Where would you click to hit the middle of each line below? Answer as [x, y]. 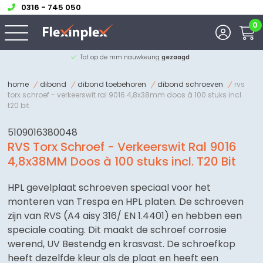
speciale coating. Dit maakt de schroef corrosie [117, 230]
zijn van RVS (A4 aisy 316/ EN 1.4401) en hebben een [125, 216]
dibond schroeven [190, 84]
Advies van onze [94, 57]
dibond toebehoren [112, 84]
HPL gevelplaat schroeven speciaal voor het [109, 188]
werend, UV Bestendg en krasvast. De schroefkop [122, 244]
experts [131, 57]
